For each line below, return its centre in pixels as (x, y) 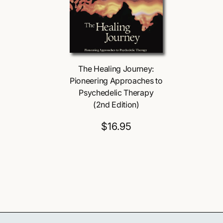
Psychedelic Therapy (116, 93)
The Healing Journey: (116, 69)
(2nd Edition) (116, 105)
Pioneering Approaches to (116, 81)
